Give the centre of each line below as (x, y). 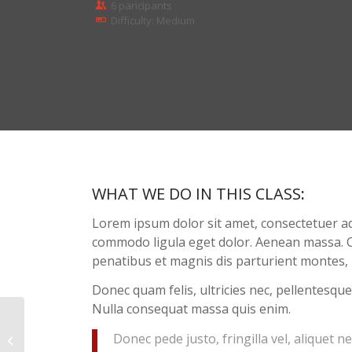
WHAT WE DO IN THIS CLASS (197, 194)
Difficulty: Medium (153, 20)
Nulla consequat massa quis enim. (192, 309)
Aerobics (48, 339)
